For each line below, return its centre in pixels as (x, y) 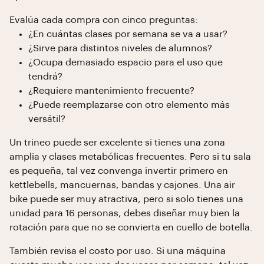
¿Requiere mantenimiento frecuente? (111, 91)
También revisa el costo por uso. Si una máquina (118, 251)
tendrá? (45, 77)
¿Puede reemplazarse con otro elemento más (129, 105)
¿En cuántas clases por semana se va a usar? (128, 34)
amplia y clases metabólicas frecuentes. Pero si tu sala (130, 157)
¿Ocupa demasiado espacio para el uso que (126, 62)
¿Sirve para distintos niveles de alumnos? (120, 48)
